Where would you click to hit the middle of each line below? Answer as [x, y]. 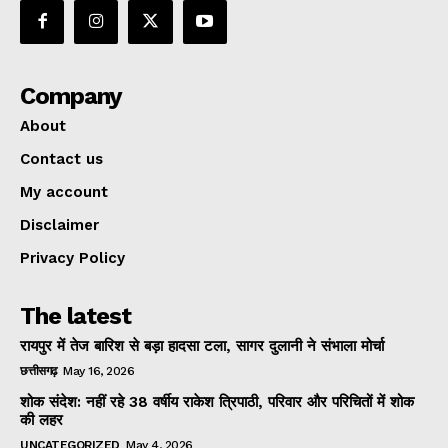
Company [71, 95]
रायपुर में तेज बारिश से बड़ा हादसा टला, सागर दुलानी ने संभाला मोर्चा [202, 345]
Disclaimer [59, 224]
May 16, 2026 [98, 370]
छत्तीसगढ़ [38, 370]
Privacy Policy [72, 257]
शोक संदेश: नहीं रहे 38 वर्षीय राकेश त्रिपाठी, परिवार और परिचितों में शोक [217, 401]
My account [64, 191]
